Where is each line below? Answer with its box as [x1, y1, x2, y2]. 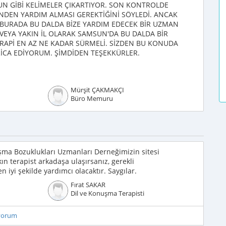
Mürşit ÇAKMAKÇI [70, 86, 124, 94]
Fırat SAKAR [70, 181, 105, 189]
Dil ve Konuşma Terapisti [70, 189, 144, 198]
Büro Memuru [70, 94, 113, 103]
